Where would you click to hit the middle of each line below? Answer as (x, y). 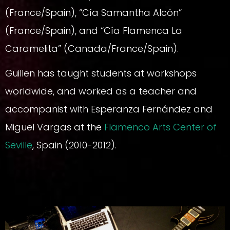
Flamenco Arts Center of (160, 127)
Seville (19, 145)
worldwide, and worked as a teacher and (101, 91)
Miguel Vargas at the (55, 127)
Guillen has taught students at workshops (101, 73)
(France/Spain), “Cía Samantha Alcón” (93, 13)
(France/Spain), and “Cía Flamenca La (94, 31)
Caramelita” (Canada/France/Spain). (92, 49)
